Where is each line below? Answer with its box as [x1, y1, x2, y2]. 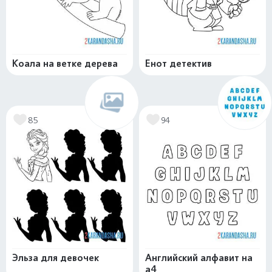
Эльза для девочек [12, 252, 99, 263]
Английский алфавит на [145, 252, 253, 263]
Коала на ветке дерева [12, 58, 118, 69]
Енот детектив [145, 58, 212, 69]
